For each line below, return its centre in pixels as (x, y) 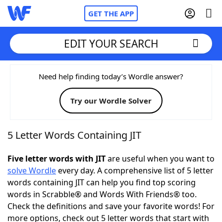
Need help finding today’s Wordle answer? (111, 76)
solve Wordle (32, 170)
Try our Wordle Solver (111, 101)
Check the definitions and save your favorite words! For (111, 206)
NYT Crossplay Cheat (66, 129)
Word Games (53, 211)
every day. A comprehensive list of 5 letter (135, 170)
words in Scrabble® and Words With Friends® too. (102, 194)
